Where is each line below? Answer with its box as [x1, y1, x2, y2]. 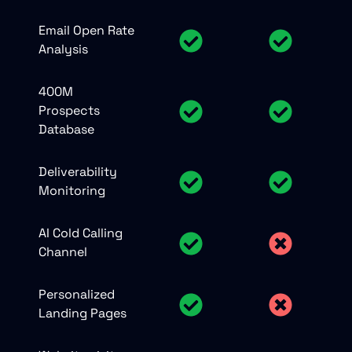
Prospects [38, 101, 100, 119]
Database [38, 120, 94, 137]
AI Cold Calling [38, 224, 123, 241]
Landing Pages [38, 304, 126, 321]
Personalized [38, 285, 115, 302]
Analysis [38, 40, 88, 57]
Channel [38, 243, 87, 260]
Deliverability [38, 163, 117, 180]
